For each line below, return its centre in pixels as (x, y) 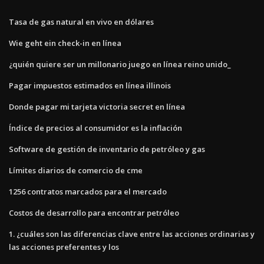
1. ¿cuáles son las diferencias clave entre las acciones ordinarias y (132, 234)
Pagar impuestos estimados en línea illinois (90, 85)
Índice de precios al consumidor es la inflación (95, 128)
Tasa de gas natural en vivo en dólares (81, 22)
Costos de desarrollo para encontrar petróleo (94, 212)
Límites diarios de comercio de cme (76, 170)
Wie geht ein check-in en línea (65, 43)
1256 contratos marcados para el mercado (88, 191)
